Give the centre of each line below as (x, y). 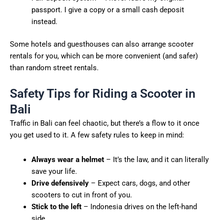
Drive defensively (60, 183)
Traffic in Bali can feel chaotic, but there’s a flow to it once (105, 124)
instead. (44, 21)
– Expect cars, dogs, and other (139, 183)
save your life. (54, 171)
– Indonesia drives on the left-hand (139, 206)
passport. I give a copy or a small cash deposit (108, 10)
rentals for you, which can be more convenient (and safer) (104, 56)
